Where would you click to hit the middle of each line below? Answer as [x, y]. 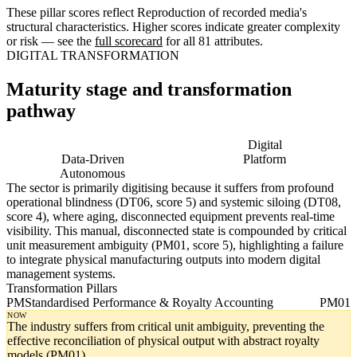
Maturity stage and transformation [149, 90]
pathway [41, 111]
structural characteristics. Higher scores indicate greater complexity [173, 27]
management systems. [61, 274]
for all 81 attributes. [213, 41]
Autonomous [92, 174]
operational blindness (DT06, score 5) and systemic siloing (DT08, [174, 202]
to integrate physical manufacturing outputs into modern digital [163, 260]
